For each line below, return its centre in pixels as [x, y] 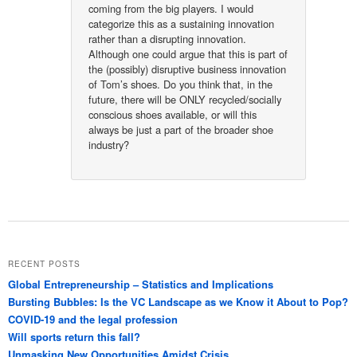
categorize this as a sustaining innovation [182, 23]
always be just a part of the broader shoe [181, 129]
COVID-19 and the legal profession [93, 319]
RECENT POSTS [44, 263]
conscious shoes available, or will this [173, 114]
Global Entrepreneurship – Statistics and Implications [141, 284]
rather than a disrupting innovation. [168, 38]
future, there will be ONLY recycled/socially [185, 99]
